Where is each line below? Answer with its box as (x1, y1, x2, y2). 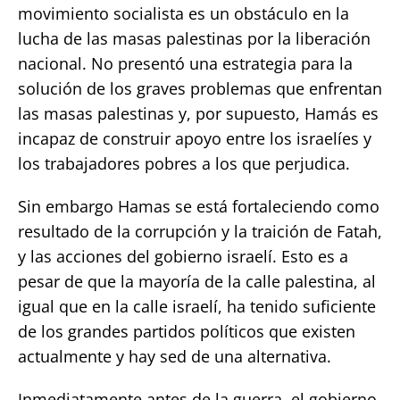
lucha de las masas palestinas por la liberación (18, 27, 371, 49)
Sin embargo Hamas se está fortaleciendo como (18, 195, 379, 217)
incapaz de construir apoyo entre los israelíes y (18, 127, 371, 149)
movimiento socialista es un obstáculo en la (18, 2, 349, 24)
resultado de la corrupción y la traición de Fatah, (18, 220, 382, 242)
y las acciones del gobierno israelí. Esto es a (18, 245, 348, 267)
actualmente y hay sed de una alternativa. (18, 345, 331, 367)
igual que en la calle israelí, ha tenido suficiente (18, 295, 376, 317)
